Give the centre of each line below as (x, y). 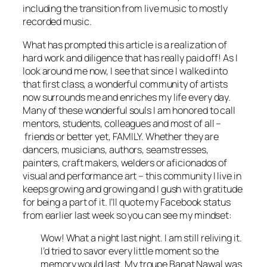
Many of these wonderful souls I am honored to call (129, 110)
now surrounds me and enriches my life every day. (127, 97)
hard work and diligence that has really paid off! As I (130, 58)
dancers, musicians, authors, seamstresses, (116, 149)
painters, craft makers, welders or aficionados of (125, 162)
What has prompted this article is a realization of (125, 44)
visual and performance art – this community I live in (132, 176)
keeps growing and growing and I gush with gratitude (133, 189)
